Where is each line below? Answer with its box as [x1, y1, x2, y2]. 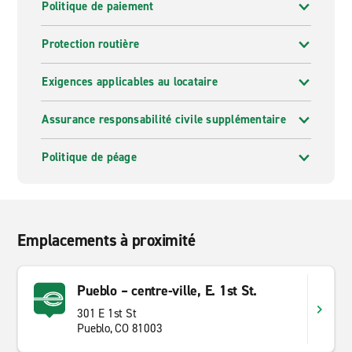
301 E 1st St [77, 306, 137, 321]
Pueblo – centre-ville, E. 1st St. [77, 281, 258, 300]
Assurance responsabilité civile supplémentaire [42, 112, 286, 127]
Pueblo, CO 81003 [77, 321, 163, 336]
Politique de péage [42, 149, 137, 165]
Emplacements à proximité [17, 229, 196, 251]
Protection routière [42, 36, 140, 52]
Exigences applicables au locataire [42, 74, 218, 90]
